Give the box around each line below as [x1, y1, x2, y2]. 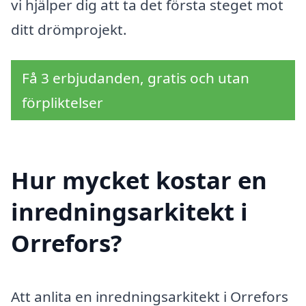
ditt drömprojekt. [11, 19, 127, 39]
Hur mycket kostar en [11, 163, 267, 196]
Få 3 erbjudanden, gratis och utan [22, 68, 249, 88]
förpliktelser [22, 93, 103, 113]
